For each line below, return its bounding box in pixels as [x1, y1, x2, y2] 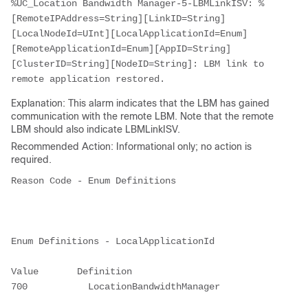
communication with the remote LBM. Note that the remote [11, 110, 274, 122]
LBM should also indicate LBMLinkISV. [11, 123, 180, 135]
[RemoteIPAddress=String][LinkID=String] [11, 12, 225, 24]
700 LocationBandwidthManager [11, 280, 220, 292]
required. [11, 153, 52, 165]
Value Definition [11, 265, 132, 277]
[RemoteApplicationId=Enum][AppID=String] [11, 43, 231, 54]
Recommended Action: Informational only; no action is [11, 140, 252, 152]
